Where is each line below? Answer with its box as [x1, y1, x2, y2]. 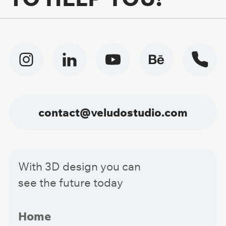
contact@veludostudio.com [38, 105, 188, 120]
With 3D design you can [18, 159, 141, 173]
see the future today [18, 175, 123, 189]
